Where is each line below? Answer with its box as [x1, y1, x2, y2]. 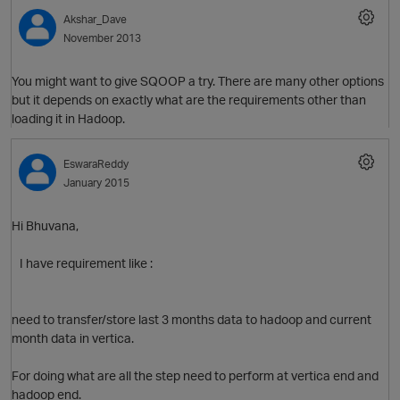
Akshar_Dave [63, 12, 127, 27]
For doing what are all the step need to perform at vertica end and [12, 368, 379, 384]
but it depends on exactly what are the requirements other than [12, 92, 366, 108]
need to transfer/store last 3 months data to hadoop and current [12, 312, 371, 328]
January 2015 [63, 176, 129, 190]
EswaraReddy [63, 157, 129, 171]
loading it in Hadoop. [12, 111, 125, 127]
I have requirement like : [12, 255, 153, 271]
